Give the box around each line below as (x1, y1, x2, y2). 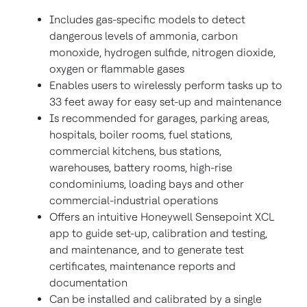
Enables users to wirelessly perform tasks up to (49, 79, 282, 92)
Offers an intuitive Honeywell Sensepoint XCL (49, 210, 274, 223)
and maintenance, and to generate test (49, 243, 244, 256)
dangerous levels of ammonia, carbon (49, 29, 238, 42)
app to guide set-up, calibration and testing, (49, 227, 267, 240)
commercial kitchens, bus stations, (49, 145, 221, 158)
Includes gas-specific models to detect (49, 13, 245, 26)
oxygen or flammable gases (49, 62, 184, 75)
